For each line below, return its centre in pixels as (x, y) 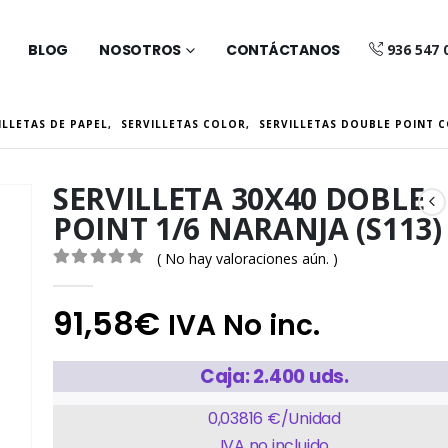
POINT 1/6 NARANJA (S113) (247, 228)
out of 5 (96, 278)
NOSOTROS (140, 50)
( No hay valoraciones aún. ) (247, 258)
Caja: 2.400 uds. (274, 376)
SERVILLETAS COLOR (184, 124)
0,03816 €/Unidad (274, 418)
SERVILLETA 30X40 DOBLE (238, 198)
